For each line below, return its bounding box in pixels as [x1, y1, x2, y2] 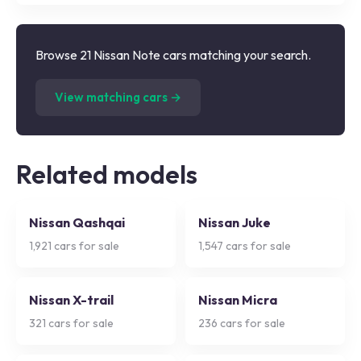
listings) [215, 80, 259, 96]
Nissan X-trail [29, 292, 114, 308]
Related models [16, 158, 197, 190]
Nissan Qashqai [29, 214, 125, 230]
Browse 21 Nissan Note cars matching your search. [35, 47, 311, 63]
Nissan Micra [198, 292, 277, 308]
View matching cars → [55, 89, 181, 105]
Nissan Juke [198, 214, 271, 230]
